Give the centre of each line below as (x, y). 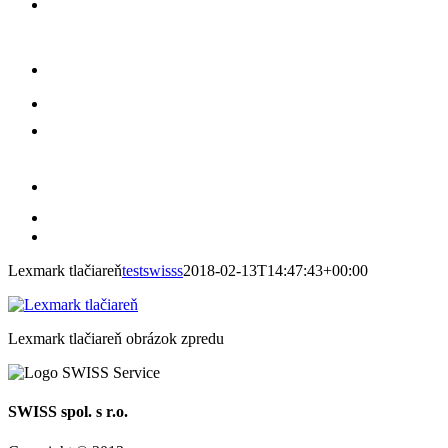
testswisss (152, 270)
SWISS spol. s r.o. (68, 412)
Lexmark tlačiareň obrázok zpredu (116, 338)
